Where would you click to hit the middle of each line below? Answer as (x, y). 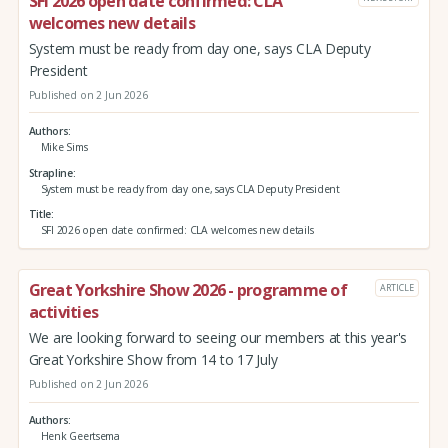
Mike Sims (64, 147)
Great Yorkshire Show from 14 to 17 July (153, 360)
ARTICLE (397, 287)
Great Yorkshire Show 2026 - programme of (187, 290)
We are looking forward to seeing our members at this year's (218, 338)
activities (63, 312)
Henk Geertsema (80, 436)
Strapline (50, 172)
